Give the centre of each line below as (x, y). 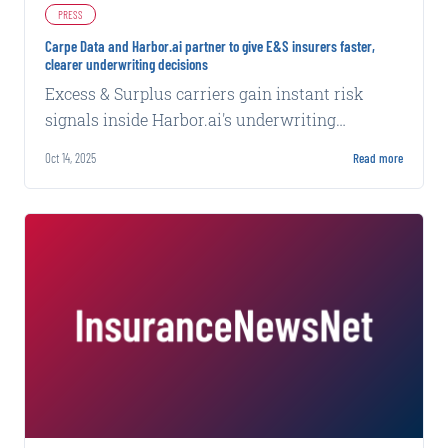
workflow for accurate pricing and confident (210, 145)
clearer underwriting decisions (126, 63)
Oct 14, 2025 (70, 157)
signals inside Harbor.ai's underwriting (190, 119)
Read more (378, 157)
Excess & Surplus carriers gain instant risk (204, 93)
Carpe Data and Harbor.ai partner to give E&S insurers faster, (210, 45)
